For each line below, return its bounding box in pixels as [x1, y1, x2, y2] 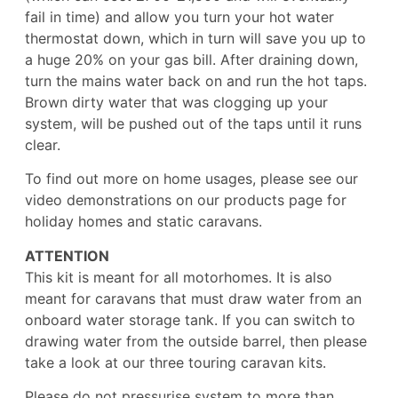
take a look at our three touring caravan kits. [24, 353, 326, 371]
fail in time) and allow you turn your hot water [24, 7, 334, 26]
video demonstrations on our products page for [24, 191, 346, 210]
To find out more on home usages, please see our [24, 170, 358, 188]
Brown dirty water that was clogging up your [24, 92, 328, 111]
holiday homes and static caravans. [24, 212, 262, 231]
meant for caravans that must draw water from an [24, 289, 362, 307]
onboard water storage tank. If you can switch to [24, 310, 355, 329]
